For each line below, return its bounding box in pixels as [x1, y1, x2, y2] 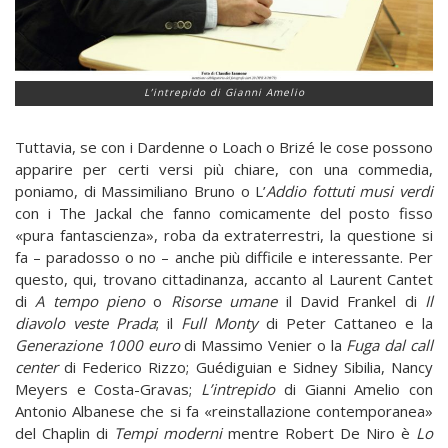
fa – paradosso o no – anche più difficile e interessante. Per [15, 246, 433, 267]
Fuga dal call [346, 334, 434, 355]
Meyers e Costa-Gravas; [15, 378, 202, 399]
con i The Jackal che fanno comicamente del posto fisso [15, 202, 433, 223]
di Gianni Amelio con [275, 378, 434, 399]
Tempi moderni [114, 422, 222, 443]
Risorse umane [170, 290, 278, 311]
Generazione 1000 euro [15, 334, 180, 355]
